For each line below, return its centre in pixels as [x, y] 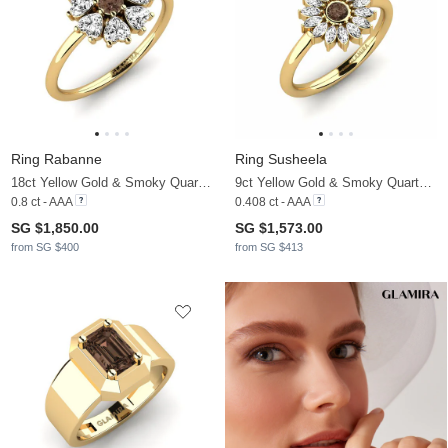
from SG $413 [269, 247]
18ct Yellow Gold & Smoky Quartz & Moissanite [204, 183]
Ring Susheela [281, 159]
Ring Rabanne [56, 159]
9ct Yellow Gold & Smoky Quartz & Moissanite [425, 183]
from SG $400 [45, 247]
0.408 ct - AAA [272, 202]
